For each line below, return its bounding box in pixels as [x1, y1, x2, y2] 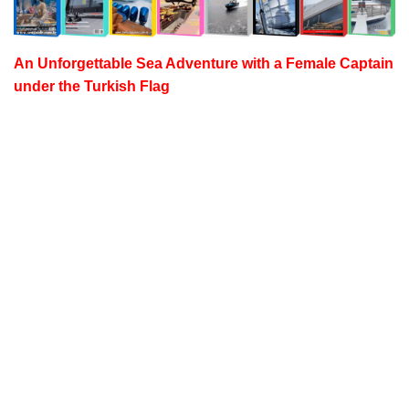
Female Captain [286, 56, 393, 72]
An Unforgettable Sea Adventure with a [14, 56, 286, 72]
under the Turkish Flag [14, 79, 170, 95]
